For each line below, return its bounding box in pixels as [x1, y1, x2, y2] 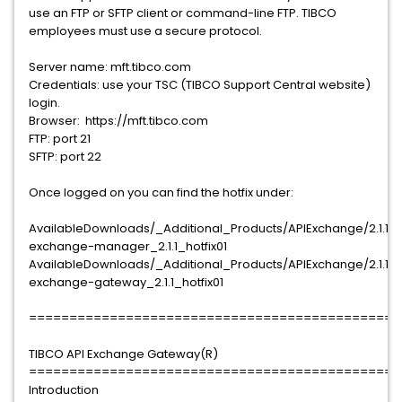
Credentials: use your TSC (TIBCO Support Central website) [29, 76, 371, 93]
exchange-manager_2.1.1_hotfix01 [29, 238, 227, 255]
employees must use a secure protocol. [29, 22, 262, 39]
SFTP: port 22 [29, 148, 101, 165]
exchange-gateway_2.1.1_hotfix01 [29, 274, 223, 291]
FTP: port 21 [29, 130, 91, 147]
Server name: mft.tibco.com [29, 58, 191, 75]
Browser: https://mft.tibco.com [29, 112, 208, 129]
